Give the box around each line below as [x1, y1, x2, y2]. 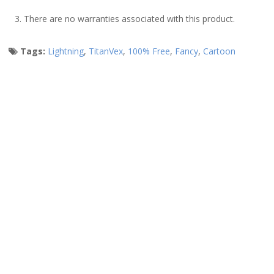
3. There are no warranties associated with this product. [15, 13, 235, 24]
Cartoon [203, 45, 235, 57]
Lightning [48, 45, 84, 57]
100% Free [128, 45, 170, 57]
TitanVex [89, 45, 123, 57]
